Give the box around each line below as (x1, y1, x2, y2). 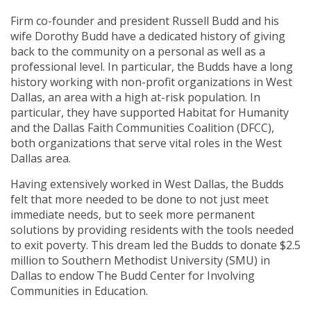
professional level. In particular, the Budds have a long (10, 59, 293, 75)
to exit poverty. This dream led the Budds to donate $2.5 (10, 237, 301, 253)
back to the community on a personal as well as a (10, 44, 265, 60)
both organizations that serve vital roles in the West (10, 135, 282, 151)
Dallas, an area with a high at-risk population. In (10, 90, 260, 106)
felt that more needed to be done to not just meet (10, 192, 269, 208)
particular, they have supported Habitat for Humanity (10, 105, 289, 121)
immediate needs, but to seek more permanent (10, 207, 255, 223)
